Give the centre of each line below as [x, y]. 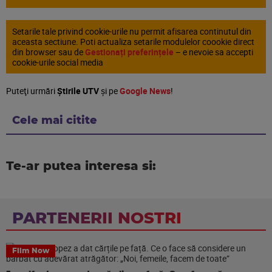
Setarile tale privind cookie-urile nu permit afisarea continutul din [132, 31]
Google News [145, 91]
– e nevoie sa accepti [213, 52]
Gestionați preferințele [129, 52]
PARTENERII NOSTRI [97, 219]
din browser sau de [49, 52]
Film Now [31, 251]
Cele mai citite [55, 121]
